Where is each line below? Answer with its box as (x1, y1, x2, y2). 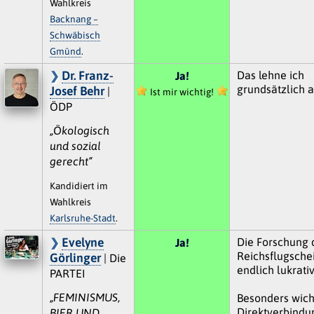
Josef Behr (49, 83, 104, 98)
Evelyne (61, 235, 104, 250)
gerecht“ (49, 154, 93, 168)
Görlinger (49, 250, 101, 265)
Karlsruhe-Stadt (49, 212, 116, 224)
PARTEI (49, 266, 86, 280)
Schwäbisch (49, 29, 100, 41)
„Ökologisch (49, 123, 109, 137)
